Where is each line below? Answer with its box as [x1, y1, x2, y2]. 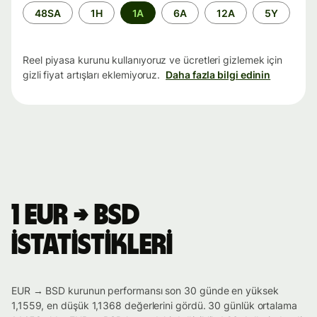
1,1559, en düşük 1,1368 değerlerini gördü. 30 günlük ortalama [11, 299, 297, 312]
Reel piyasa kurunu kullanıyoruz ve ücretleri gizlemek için [23, 54, 283, 67]
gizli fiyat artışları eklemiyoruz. [23, 69, 161, 81]
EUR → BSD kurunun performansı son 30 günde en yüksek [11, 284, 279, 297]
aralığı [22, 16, 52, 28]
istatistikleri [11, 231, 173, 260]
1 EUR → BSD [11, 202, 139, 231]
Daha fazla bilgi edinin [166, 69, 271, 81]
